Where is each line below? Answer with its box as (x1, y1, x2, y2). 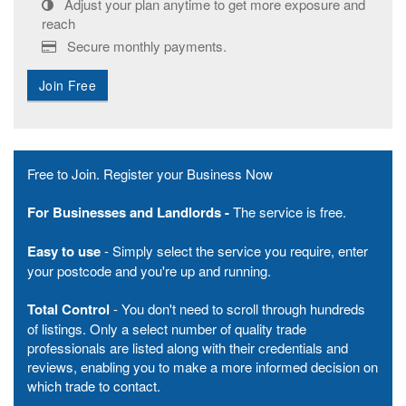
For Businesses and (27, 202, 157, 222)
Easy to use (27, 241, 101, 261)
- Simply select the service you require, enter (101, 241, 368, 260)
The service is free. (233, 202, 350, 221)
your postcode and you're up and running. (27, 261, 275, 280)
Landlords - (157, 202, 233, 222)
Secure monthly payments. (56, 36, 230, 55)
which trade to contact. (27, 376, 164, 395)
